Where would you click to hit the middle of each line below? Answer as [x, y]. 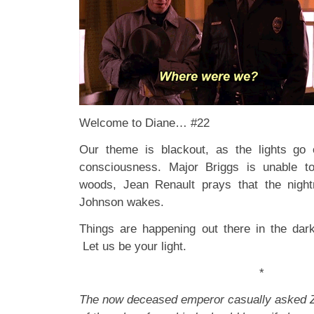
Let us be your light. [133, 246]
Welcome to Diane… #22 [144, 123]
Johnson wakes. [122, 202]
